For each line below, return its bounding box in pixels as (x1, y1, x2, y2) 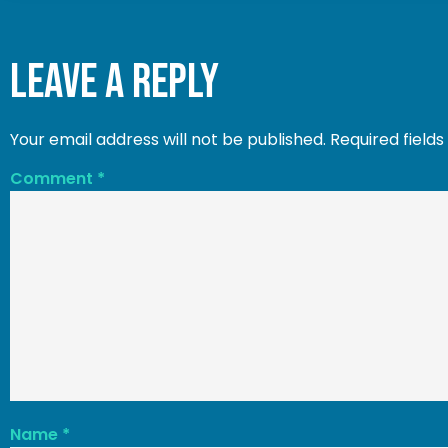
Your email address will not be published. (10, 128, 326, 152)
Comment (10, 167, 97, 191)
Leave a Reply (10, 54, 219, 112)
